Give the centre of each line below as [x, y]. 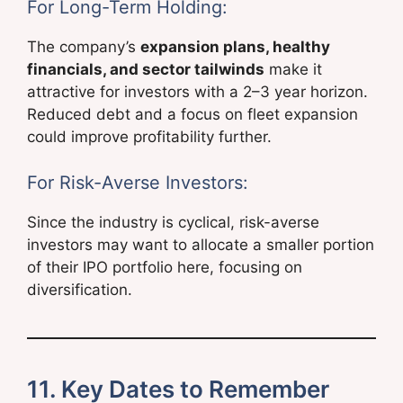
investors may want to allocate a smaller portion [201, 244]
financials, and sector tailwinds [146, 70]
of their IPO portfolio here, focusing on [165, 267]
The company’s [84, 47]
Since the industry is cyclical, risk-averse [173, 222]
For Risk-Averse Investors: [138, 182]
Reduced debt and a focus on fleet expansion [193, 115]
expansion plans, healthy [235, 47]
